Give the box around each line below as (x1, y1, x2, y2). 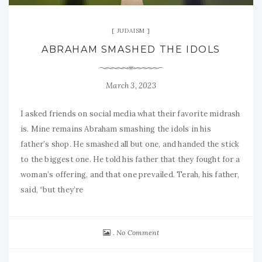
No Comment (116, 228, 159, 237)
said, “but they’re (20, 185, 84, 195)
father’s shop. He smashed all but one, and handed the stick (20, 139, 240, 150)
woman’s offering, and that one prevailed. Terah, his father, (20, 170, 239, 180)
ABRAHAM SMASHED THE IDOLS (42, 44, 220, 56)
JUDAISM (116, 27, 146, 35)
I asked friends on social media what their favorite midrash (20, 109, 240, 119)
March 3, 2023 (106, 81, 156, 91)
